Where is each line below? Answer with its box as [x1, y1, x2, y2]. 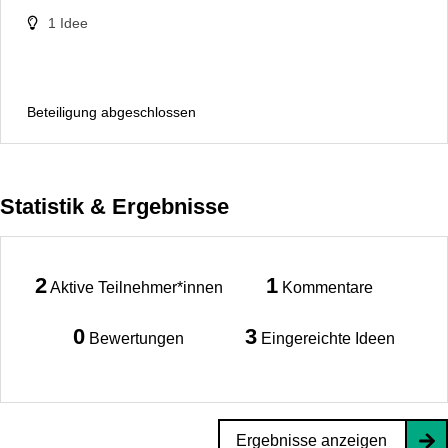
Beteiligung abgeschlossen [27, 103, 196, 120]
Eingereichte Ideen [260, 329, 395, 347]
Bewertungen [89, 329, 184, 347]
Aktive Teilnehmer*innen [49, 279, 223, 297]
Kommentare [282, 279, 373, 297]
